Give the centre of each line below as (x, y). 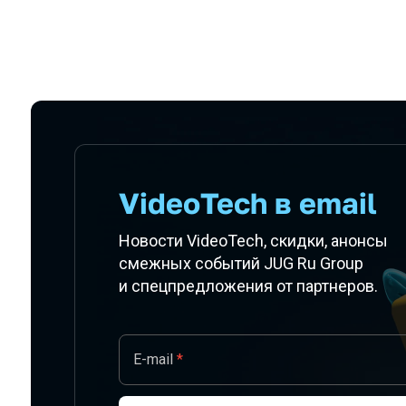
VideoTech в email (248, 203)
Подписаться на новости (160, 135)
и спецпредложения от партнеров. (248, 286)
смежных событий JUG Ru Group (241, 263)
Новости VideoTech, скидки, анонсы (253, 241)
